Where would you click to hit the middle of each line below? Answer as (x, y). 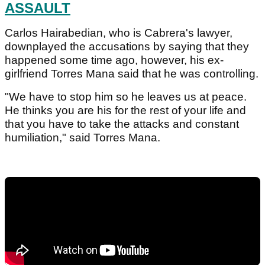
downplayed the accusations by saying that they (127, 47)
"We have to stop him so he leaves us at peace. (126, 97)
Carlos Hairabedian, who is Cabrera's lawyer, (119, 33)
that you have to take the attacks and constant (122, 124)
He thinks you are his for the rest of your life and (125, 111)
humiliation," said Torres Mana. (83, 138)
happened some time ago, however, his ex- (114, 60)
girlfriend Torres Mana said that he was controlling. (132, 74)
